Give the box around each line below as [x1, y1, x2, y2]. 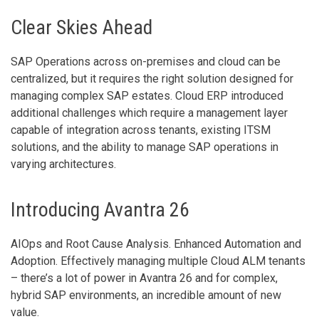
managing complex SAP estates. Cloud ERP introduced [11, 89, 283, 103]
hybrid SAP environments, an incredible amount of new [11, 288, 281, 303]
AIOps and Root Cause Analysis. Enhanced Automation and [11, 237, 301, 251]
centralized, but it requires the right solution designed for [11, 72, 293, 86]
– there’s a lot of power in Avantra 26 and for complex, [11, 271, 278, 286]
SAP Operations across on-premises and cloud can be [11, 55, 281, 69]
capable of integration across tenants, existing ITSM [11, 123, 271, 137]
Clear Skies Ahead [11, 16, 152, 40]
